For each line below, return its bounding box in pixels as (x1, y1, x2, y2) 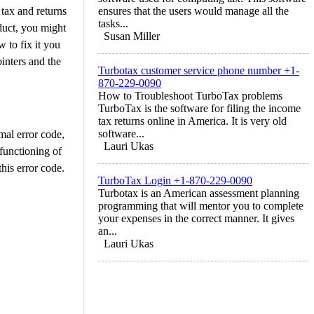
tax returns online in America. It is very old (98, 114, 287, 127)
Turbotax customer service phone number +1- (98, 64, 299, 76)
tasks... (98, 17, 128, 29)
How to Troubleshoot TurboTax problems (98, 89, 282, 102)
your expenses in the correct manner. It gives (98, 212, 294, 224)
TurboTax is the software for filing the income (98, 102, 301, 114)
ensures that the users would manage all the (98, 4, 289, 17)
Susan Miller (104, 29, 160, 42)
